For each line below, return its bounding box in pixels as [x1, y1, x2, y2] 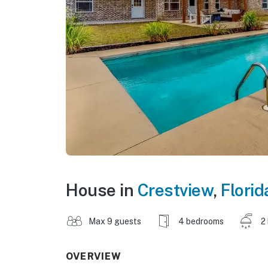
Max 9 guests [89, 216, 141, 226]
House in [66, 179, 138, 200]
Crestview [137, 179, 213, 200]
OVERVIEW [66, 250, 122, 262]
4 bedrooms [178, 216, 224, 226]
